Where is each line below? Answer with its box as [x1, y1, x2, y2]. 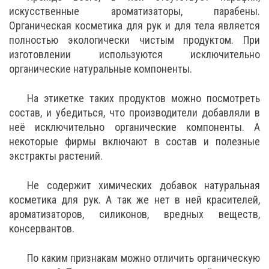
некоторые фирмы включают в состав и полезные [9, 134, 260, 148]
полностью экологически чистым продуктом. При [9, 33, 260, 46]
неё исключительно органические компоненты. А [9, 120, 260, 133]
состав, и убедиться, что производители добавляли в [9, 106, 260, 119]
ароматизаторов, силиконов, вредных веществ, [9, 207, 260, 220]
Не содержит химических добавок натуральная [27, 178, 260, 192]
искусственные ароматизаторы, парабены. [9, 4, 260, 17]
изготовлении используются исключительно [9, 47, 260, 61]
